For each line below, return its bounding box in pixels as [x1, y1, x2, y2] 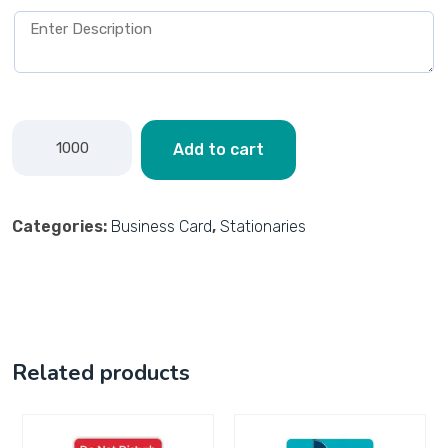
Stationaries [220, 217, 306, 237]
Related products [12, 358, 190, 389]
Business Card [111, 217, 212, 237]
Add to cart [173, 140, 264, 160]
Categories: [12, 217, 111, 237]
